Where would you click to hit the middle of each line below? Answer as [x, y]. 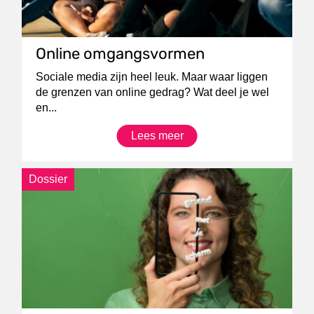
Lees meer [157, 135]
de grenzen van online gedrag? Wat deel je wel [153, 92]
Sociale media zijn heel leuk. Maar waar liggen [152, 76]
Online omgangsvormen [121, 53]
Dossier [48, 179]
